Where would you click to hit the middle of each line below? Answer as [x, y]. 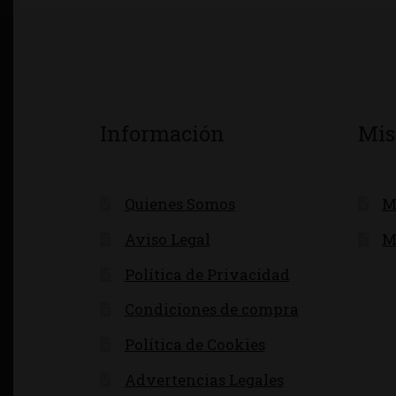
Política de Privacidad [207, 274]
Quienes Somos [179, 203]
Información [163, 133]
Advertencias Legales [204, 379]
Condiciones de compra [211, 309]
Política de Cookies [194, 345]
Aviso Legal [167, 239]
